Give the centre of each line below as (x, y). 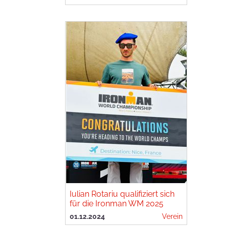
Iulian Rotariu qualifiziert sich (122, 194)
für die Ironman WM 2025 (117, 204)
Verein (172, 216)
